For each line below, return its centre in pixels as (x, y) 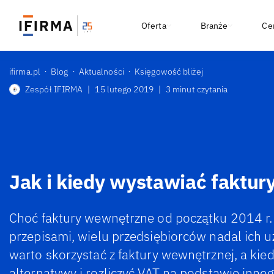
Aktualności (101, 72)
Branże (214, 25)
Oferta (154, 25)
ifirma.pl (25, 72)
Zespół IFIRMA (54, 89)
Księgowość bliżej (169, 72)
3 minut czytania (197, 89)
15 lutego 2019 (124, 89)
